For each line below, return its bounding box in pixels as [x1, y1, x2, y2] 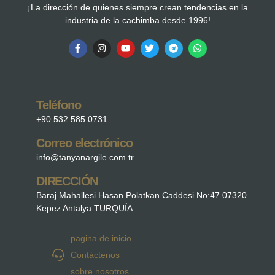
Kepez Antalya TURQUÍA [36, 203, 133, 213]
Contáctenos [70, 249, 120, 260]
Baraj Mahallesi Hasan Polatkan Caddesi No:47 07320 [36, 190, 247, 200]
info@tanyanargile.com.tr [36, 152, 134, 162]
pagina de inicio [70, 233, 131, 243]
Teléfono [36, 98, 81, 112]
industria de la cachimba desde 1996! [64, 15, 211, 25]
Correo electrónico [36, 136, 133, 150]
